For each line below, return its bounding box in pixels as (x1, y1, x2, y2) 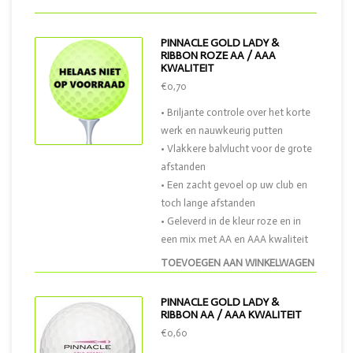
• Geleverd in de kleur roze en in (161, 215, 301, 227)
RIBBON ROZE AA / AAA (161, 49, 276, 62)
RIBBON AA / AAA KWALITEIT (161, 308, 302, 321)
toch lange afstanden (161, 197, 255, 209)
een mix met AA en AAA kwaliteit (161, 233, 308, 245)
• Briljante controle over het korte (161, 106, 310, 118)
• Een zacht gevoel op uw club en (161, 179, 307, 191)
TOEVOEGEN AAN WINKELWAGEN (161, 257, 314, 269)
